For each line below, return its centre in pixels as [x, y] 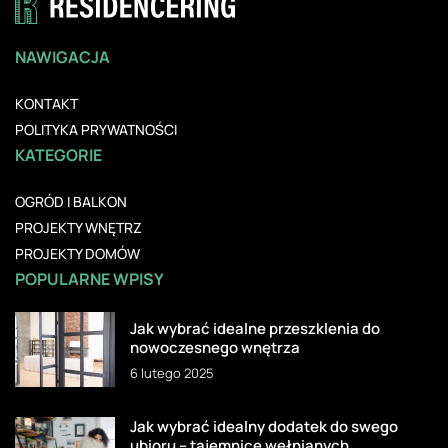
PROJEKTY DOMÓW [77, 253]
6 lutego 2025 [172, 372]
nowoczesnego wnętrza [215, 347]
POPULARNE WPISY [89, 278]
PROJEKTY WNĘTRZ [78, 227]
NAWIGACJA [62, 56]
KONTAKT [46, 103]
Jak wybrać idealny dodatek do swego [264, 426]
